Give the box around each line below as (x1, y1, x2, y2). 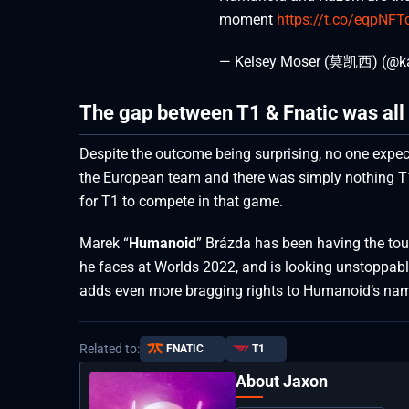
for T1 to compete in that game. (79, 192, 283, 210)
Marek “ (79, 234, 129, 252)
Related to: (79, 341, 140, 356)
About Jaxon (236, 371, 328, 391)
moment (218, 11, 277, 29)
